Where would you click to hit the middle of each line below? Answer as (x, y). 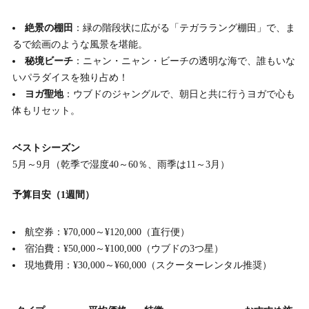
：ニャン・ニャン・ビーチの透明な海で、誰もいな (185, 61)
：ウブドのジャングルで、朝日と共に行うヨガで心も (180, 94)
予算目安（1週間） (53, 195)
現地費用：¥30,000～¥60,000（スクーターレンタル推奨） (149, 266)
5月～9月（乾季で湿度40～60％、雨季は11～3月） (121, 165)
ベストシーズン (46, 148)
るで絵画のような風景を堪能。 (80, 45)
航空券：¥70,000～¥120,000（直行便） (108, 232)
